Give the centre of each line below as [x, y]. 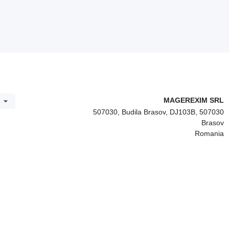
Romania [209, 133]
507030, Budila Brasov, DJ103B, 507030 [158, 112]
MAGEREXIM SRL [194, 100]
